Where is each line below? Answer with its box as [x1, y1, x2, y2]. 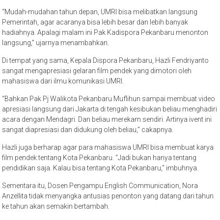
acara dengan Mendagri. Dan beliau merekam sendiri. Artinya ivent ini [2, 115, 212, 123]
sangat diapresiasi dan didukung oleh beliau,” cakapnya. [2, 125, 174, 134]
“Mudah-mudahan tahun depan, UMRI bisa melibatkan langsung [2, 7, 198, 16]
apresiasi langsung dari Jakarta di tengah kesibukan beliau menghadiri [2, 105, 218, 113]
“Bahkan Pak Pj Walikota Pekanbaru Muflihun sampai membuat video [2, 94, 216, 103]
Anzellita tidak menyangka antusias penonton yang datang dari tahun [2, 192, 214, 200]
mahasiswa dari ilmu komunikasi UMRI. [2, 77, 124, 85]
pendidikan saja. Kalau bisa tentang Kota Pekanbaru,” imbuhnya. [2, 164, 199, 172]
